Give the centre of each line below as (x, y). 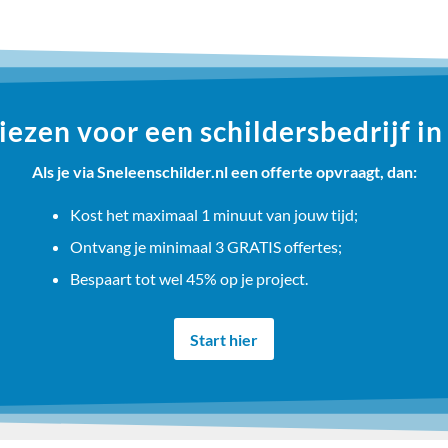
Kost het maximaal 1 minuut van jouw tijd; (213, 214)
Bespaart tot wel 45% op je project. (188, 278)
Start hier (223, 339)
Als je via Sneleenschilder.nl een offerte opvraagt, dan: (224, 172)
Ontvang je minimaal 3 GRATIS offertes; (205, 246)
